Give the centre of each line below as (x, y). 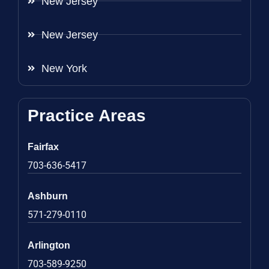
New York (64, 68)
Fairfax (43, 147)
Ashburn (48, 196)
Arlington (49, 245)
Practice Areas (87, 115)
